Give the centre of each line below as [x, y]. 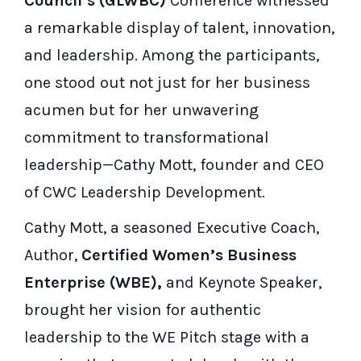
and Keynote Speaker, [244, 282]
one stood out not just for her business [167, 82]
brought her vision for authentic [143, 309]
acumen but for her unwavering [141, 110]
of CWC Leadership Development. [145, 192]
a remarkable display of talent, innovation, [179, 27]
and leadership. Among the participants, [172, 55]
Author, [53, 255]
